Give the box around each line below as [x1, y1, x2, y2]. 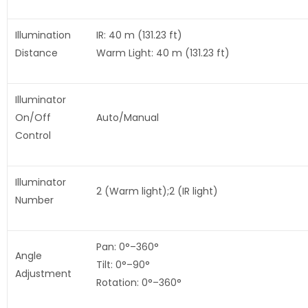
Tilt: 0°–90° [96, 258, 150, 272]
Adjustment [14, 267, 71, 281]
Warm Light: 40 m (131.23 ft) [96, 46, 230, 60]
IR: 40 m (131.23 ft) [96, 28, 182, 43]
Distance [14, 46, 58, 60]
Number [14, 193, 54, 208]
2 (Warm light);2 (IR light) [96, 184, 218, 199]
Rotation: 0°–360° [96, 276, 181, 290]
